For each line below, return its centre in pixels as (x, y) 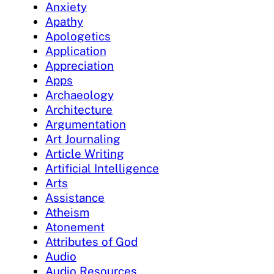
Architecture (79, 109)
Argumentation (86, 124)
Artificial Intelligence (102, 168)
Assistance (75, 197)
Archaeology (80, 94)
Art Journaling (83, 139)
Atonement (75, 227)
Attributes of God (91, 241)
